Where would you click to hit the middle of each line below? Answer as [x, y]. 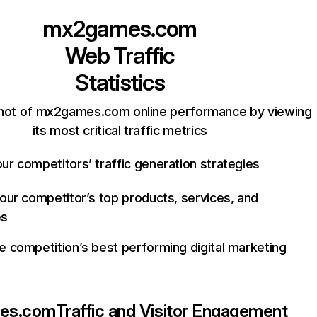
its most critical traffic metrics [120, 131]
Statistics [120, 82]
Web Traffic [120, 56]
